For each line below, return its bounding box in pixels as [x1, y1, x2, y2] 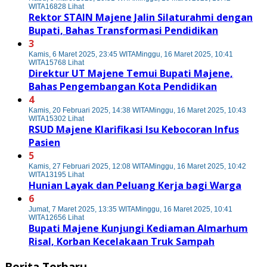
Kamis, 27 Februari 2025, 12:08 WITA [29, 162, 149, 170]
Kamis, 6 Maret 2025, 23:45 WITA [29, 50, 136, 58]
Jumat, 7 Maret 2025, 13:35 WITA [29, 205, 135, 213]
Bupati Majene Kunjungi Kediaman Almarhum [29, 222, 248, 235]
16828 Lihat [45, 2, 84, 11]
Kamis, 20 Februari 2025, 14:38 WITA [29, 106, 149, 114]
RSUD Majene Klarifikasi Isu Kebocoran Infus [29, 123, 239, 136]
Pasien [29, 136, 60, 149]
